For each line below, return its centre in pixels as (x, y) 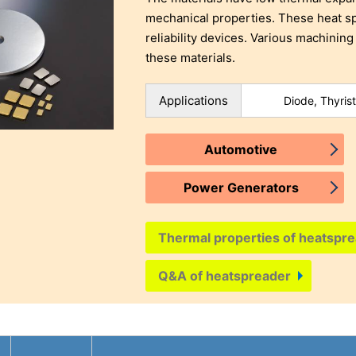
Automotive (241, 150)
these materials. (191, 58)
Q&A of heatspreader (225, 276)
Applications (194, 101)
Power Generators (241, 188)
